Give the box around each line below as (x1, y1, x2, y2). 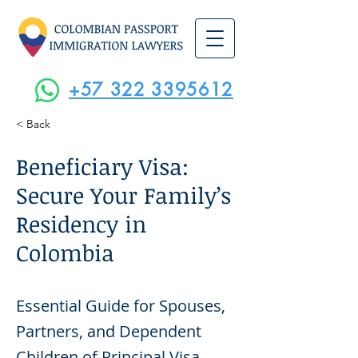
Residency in (16, 209, 146, 239)
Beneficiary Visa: (16, 151, 189, 181)
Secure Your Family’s (16, 180, 231, 210)
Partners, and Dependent (16, 320, 201, 342)
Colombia (16, 237, 114, 268)
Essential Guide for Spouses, (16, 295, 225, 316)
